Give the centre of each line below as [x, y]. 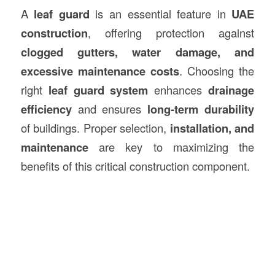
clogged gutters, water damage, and [137, 52]
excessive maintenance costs [100, 71]
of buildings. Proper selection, [95, 128]
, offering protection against [171, 33]
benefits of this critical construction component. [135, 166]
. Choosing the [217, 71]
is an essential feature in [161, 14]
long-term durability [201, 109]
